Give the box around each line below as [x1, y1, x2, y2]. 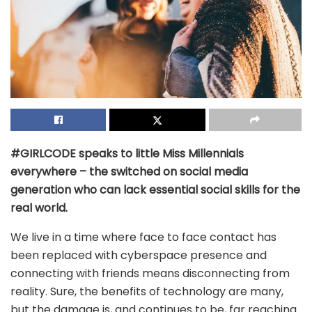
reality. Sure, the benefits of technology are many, [10, 283, 283, 299]
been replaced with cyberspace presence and [10, 247, 267, 263]
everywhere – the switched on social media [10, 163, 248, 180]
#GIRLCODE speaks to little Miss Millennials [10, 145, 244, 162]
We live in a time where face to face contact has [10, 228, 276, 245]
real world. [10, 199, 68, 216]
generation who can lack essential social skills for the [10, 181, 300, 198]
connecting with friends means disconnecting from [10, 265, 290, 281]
